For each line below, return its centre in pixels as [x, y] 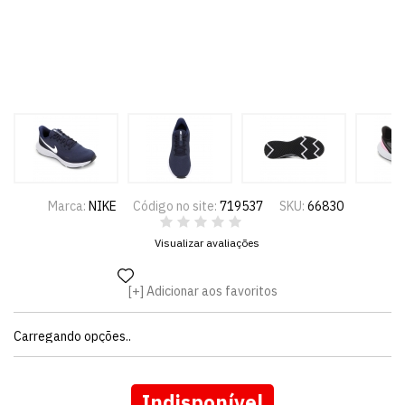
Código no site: [176, 206]
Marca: [68, 206]
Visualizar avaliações [207, 243]
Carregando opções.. [72, 336]
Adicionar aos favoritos [212, 291]
